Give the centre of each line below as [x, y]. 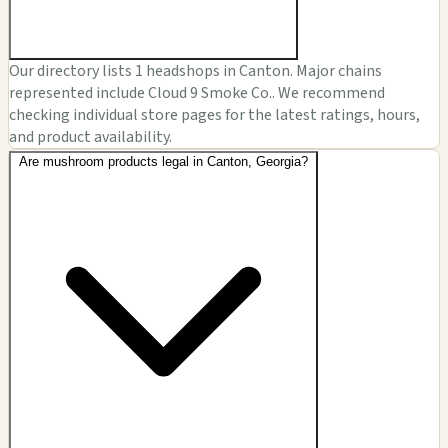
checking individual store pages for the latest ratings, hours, [214, 115]
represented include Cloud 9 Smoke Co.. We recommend [197, 93]
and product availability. [90, 137]
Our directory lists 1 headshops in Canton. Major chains [195, 71]
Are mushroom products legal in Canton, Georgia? [163, 162]
